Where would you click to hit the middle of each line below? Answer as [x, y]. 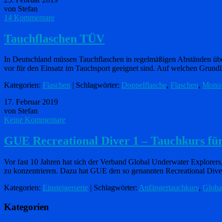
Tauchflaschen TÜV [54, 38]
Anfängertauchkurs [169, 188]
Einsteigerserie [65, 188]
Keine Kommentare [35, 120]
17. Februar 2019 [31, 102]
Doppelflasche [144, 85]
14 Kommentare [29, 17]
